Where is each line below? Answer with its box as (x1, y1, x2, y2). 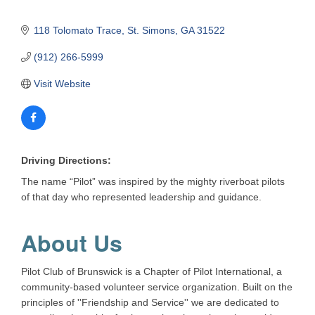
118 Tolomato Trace (33, 25, 122, 37)
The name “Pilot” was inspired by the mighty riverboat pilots (21, 176, 285, 188)
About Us (21, 226, 122, 259)
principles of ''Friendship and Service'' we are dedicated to (21, 297, 279, 309)
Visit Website (33, 78, 91, 90)
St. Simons (127, 25, 175, 37)
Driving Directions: (21, 155, 111, 167)
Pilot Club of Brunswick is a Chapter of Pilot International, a (21, 266, 282, 278)
